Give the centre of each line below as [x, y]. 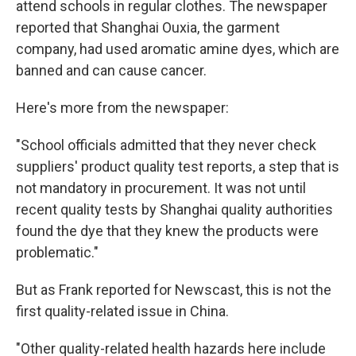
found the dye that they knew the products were [167, 231]
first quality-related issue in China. [122, 311]
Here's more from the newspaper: [122, 108]
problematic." [57, 252]
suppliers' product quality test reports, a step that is [178, 166]
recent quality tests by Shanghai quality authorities [174, 209]
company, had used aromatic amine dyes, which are [178, 49]
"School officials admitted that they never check [166, 145]
